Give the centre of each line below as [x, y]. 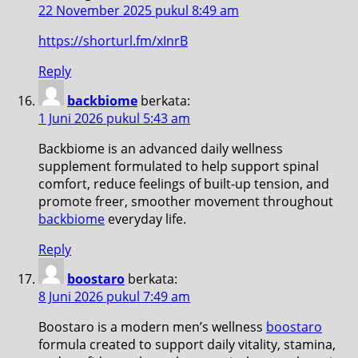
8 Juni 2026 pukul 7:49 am [114, 296]
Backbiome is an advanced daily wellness [161, 148]
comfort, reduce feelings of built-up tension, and [184, 183]
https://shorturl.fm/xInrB [113, 40]
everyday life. [145, 219]
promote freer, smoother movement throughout [186, 201]
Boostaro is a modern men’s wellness [152, 326]
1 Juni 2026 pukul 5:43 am [114, 118]
